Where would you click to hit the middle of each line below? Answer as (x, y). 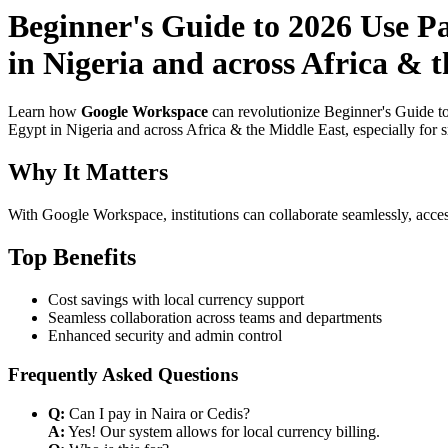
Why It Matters (88, 172)
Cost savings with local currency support (176, 300)
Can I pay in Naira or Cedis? (157, 413)
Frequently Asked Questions (123, 374)
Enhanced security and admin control (165, 336)
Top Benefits (72, 257)
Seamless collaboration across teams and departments (215, 318)
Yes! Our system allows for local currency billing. (222, 431)
